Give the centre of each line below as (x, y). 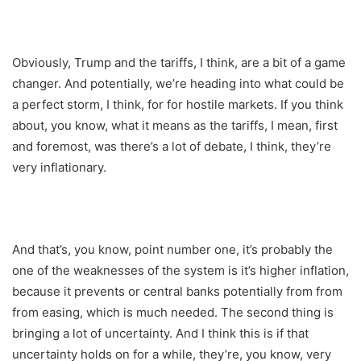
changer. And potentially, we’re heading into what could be (178, 83)
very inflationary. (59, 167)
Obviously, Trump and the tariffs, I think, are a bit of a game (179, 62)
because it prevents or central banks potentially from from (177, 291)
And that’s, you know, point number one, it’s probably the (172, 249)
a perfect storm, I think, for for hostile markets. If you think (178, 104)
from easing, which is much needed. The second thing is (173, 312)
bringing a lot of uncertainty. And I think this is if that (160, 333)
